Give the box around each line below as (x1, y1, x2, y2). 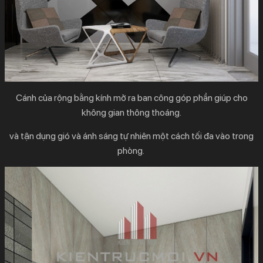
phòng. (117, 145, 146, 157)
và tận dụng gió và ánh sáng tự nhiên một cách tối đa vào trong (9, 130, 254, 142)
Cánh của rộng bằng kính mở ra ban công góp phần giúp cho (15, 92, 248, 104)
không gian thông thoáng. (82, 107, 181, 119)
